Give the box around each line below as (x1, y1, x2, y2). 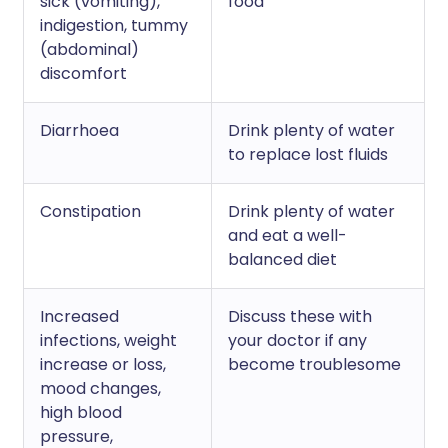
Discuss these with (228, 305, 372, 328)
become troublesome (228, 353, 401, 376)
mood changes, (40, 377, 161, 400)
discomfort (40, 62, 127, 85)
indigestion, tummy (40, 14, 188, 37)
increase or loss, (40, 353, 166, 376)
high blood (40, 401, 122, 424)
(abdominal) (40, 38, 139, 61)
